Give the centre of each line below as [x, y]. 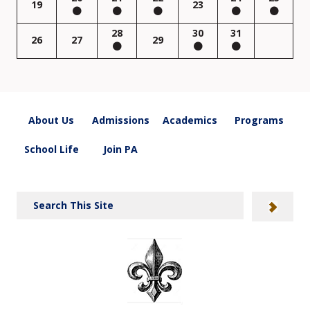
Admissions [120, 120]
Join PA [120, 149]
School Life [51, 149]
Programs [259, 120]
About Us [51, 120]
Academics [190, 120]
